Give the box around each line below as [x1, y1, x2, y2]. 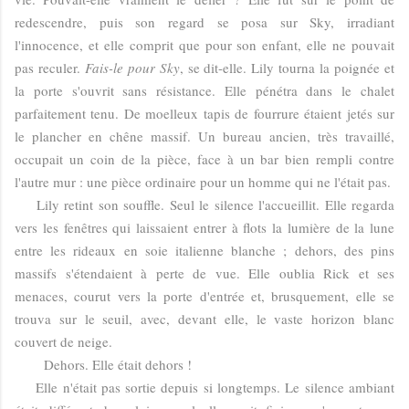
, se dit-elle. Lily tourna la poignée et [179, 58, 395, 77]
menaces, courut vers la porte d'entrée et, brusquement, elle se [15, 286, 394, 305]
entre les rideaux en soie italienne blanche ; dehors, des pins [15, 240, 394, 259]
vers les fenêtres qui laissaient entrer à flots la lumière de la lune [15, 217, 394, 236]
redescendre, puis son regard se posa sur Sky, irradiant [15, 12, 394, 31]
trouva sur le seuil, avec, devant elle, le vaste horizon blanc [15, 309, 394, 328]
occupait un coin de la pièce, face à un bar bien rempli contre [15, 149, 394, 168]
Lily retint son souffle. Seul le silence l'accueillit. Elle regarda [15, 194, 394, 214]
